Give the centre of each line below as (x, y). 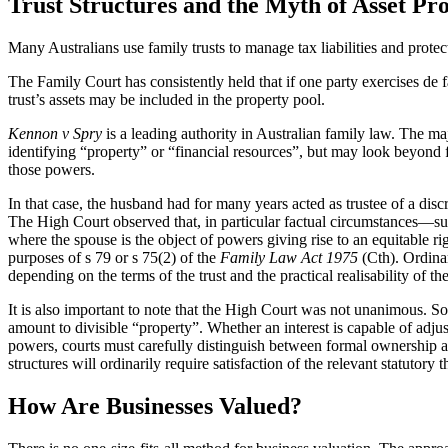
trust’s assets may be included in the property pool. (166, 99)
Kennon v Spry (55, 133)
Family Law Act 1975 (289, 257)
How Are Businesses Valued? (155, 405)
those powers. (51, 169)
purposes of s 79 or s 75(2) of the (114, 257)
